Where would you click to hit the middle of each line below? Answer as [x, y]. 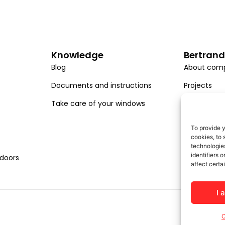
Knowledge [77, 55]
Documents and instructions [101, 86]
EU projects [203, 122]
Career [196, 104]
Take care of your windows [98, 104]
